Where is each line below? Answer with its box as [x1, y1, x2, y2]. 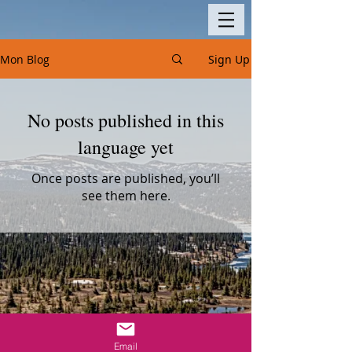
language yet [78, 134, 174, 159]
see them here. [81, 187, 170, 204]
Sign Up [208, 51, 250, 67]
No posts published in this [27, 108, 224, 133]
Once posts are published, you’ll [31, 170, 220, 187]
